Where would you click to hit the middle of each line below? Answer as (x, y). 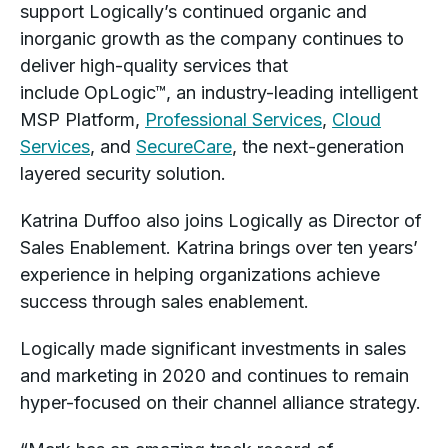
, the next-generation (318, 146)
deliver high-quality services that (154, 65)
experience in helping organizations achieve (200, 274)
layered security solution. (123, 173)
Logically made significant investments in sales (213, 348)
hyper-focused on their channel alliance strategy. (220, 402)
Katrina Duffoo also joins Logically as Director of (221, 220)
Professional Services (233, 119)
